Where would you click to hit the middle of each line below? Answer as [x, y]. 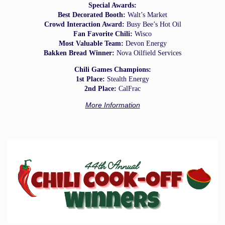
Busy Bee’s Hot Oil [153, 24]
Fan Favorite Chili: [103, 34]
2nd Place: [100, 88]
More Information [113, 105]
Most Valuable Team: [91, 43]
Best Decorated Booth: [92, 15]
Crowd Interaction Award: [84, 24]
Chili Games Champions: [113, 69]
